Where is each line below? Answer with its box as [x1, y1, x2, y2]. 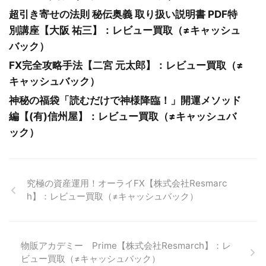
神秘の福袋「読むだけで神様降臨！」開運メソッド [9, 94, 241, 107]
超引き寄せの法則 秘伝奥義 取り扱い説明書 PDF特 [9, 8, 237, 21]
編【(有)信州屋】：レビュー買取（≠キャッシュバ [9, 110, 236, 123]
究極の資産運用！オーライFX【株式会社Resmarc [27, 178, 227, 189]
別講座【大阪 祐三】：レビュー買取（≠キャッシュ [9, 24, 240, 37]
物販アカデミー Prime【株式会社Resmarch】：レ [21, 240, 231, 252]
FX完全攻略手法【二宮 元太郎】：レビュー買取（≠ [9, 59, 243, 72]
